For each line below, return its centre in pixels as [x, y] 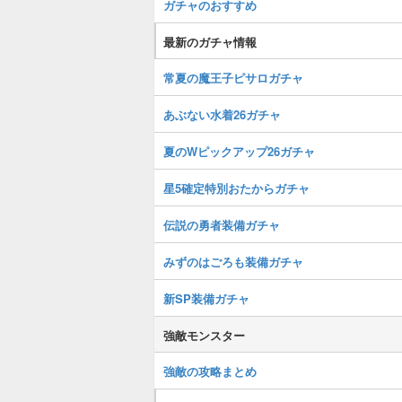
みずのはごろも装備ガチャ [233, 262]
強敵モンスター [204, 335]
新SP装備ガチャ [206, 298]
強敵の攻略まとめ [210, 371]
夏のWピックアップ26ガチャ [239, 151]
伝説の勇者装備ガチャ [222, 225]
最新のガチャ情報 [210, 42]
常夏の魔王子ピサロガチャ [233, 78]
